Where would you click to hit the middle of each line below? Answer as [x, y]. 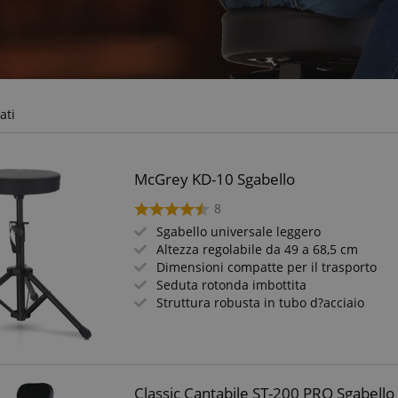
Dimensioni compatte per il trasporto [267, 267]
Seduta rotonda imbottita [232, 285]
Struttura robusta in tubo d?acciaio [261, 302]
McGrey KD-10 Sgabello [215, 179]
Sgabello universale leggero [239, 231]
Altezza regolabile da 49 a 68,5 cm [258, 249]
